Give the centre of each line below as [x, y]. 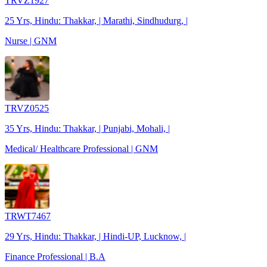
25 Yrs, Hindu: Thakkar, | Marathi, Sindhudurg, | [96, 20]
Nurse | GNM [31, 41]
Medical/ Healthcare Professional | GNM [81, 148]
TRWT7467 [28, 216]
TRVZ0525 [27, 108]
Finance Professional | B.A [55, 256]
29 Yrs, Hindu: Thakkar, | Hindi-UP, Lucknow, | [95, 236]
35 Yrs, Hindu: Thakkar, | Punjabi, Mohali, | [87, 128]
